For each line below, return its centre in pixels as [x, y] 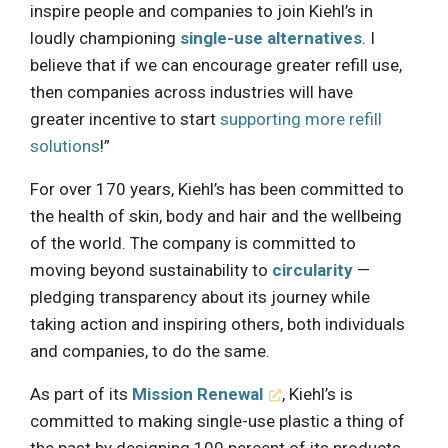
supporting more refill [301, 118]
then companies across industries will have [191, 91]
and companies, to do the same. [150, 350]
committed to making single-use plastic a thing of [217, 420]
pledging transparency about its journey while [200, 296]
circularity [312, 269]
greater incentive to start [125, 118]
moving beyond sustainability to [151, 269]
